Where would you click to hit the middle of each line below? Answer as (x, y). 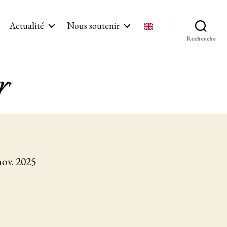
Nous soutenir (93, 25)
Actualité (27, 25)
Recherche (201, 39)
